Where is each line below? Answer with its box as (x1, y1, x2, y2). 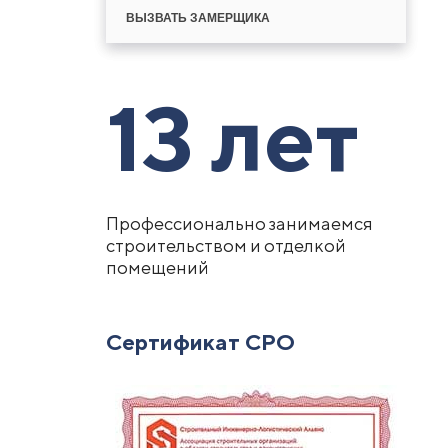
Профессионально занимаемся (105, 213, 373, 234)
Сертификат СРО (105, 329, 295, 355)
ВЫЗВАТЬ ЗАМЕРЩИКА (125, 11, 270, 25)
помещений (105, 257, 209, 278)
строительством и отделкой (105, 235, 346, 256)
